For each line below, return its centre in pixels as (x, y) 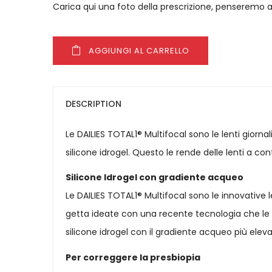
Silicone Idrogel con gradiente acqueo (155, 178)
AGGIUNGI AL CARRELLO (139, 50)
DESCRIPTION (93, 104)
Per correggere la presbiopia (133, 257)
